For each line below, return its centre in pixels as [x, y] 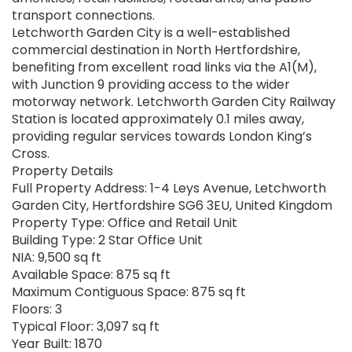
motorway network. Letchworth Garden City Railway [174, 102]
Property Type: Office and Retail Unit [125, 223]
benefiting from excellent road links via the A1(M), [164, 68]
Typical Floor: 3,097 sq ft [86, 327]
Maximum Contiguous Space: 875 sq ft [129, 292]
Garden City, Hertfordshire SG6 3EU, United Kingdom [172, 206]
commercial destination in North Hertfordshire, [156, 50]
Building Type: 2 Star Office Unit [107, 240]
